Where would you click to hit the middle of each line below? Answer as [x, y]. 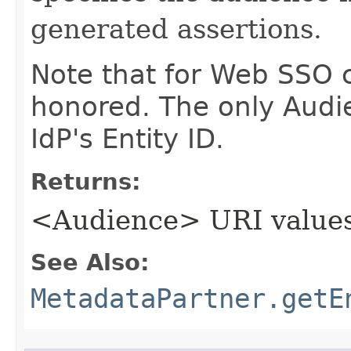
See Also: [90, 262]
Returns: [86, 182]
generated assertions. [176, 29]
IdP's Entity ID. [127, 139]
